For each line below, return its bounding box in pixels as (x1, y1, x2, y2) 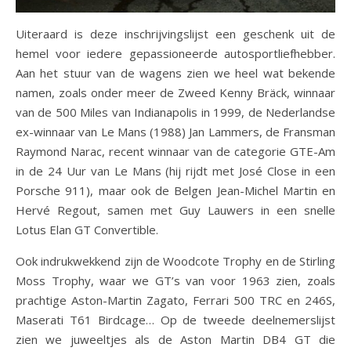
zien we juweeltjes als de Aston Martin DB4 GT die (16, 331, 335, 348)
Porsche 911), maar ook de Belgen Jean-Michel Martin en (16, 183, 335, 199)
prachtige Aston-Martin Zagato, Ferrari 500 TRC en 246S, (16, 292, 335, 309)
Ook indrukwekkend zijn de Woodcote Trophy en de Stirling (16, 253, 335, 270)
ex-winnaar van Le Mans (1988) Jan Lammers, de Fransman (16, 124, 335, 140)
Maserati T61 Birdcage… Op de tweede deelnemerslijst (16, 312, 335, 328)
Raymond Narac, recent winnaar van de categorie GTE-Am (16, 143, 335, 160)
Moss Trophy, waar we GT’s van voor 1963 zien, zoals (16, 273, 335, 289)
